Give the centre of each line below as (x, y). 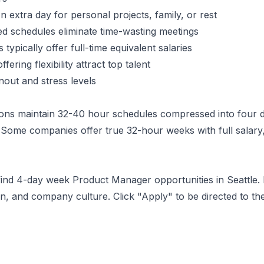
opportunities (182, 180)
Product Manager (112, 180)
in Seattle (235, 180)
